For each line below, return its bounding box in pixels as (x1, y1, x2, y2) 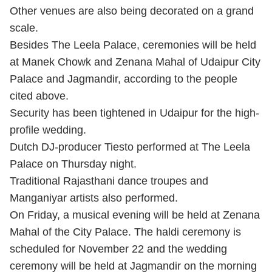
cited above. (10, 90, 69, 102)
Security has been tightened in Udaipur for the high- (10, 107, 259, 119)
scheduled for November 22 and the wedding (10, 243, 227, 255)
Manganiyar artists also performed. (10, 192, 178, 204)
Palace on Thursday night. (10, 158, 137, 170)
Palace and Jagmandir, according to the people (10, 73, 237, 85)
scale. (10, 22, 38, 34)
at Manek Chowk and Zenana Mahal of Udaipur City (10, 56, 260, 68)
